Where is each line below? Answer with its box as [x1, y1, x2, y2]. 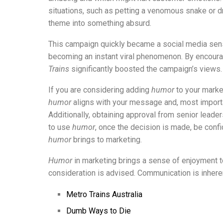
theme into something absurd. [48, 18, 151, 28]
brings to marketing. [71, 134, 142, 144]
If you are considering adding [48, 85, 151, 95]
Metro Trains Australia [66, 189, 142, 199]
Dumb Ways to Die [66, 206, 131, 216]
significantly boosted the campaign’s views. [69, 64, 222, 74]
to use [48, 122, 72, 132]
